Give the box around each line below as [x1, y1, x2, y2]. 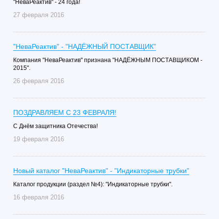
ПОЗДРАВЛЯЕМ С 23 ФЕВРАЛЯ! [13, 109, 116, 116]
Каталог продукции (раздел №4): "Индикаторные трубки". [13, 181, 173, 188]
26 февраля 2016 [13, 77, 64, 85]
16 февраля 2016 [13, 194, 64, 201]
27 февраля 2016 [13, 11, 64, 19]
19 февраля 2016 [13, 135, 64, 143]
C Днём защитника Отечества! [13, 123, 98, 130]
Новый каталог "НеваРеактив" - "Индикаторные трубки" [13, 167, 189, 175]
